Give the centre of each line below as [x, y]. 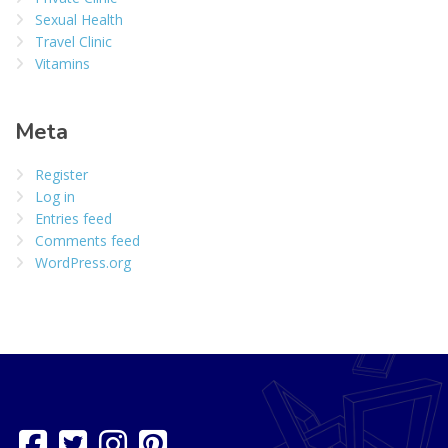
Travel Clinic [73, 41]
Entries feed [73, 218]
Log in [55, 196]
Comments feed [87, 240]
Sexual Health [79, 19]
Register [61, 174]
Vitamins [62, 63]
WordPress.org [83, 262]
